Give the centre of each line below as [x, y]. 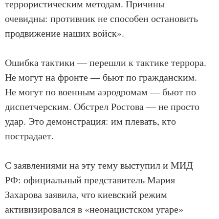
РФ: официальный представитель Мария [90, 180]
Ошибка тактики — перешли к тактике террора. [106, 63]
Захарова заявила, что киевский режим [86, 195]
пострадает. [29, 136]
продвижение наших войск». [65, 33]
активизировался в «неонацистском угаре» [94, 209]
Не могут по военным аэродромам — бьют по [100, 92]
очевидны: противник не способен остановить [101, 19]
